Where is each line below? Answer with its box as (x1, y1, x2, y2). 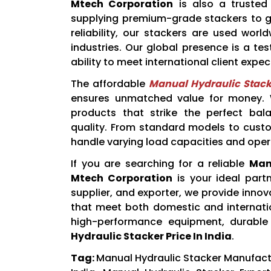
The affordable (71, 77, 149, 91)
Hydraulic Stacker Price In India (71, 229, 232, 244)
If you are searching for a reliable (71, 157, 249, 171)
